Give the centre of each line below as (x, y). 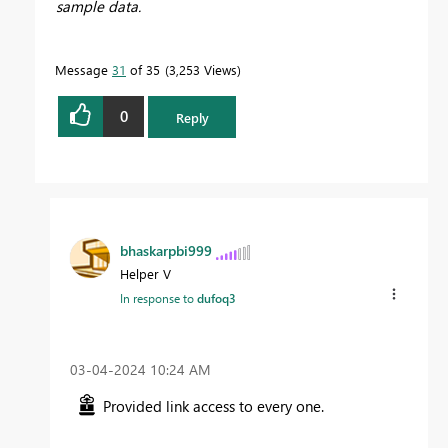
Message (83, 69)
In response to (158, 298)
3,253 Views (203, 69)
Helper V (145, 274)
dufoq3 (216, 298)
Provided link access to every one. (213, 406)
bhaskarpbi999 (166, 251)
